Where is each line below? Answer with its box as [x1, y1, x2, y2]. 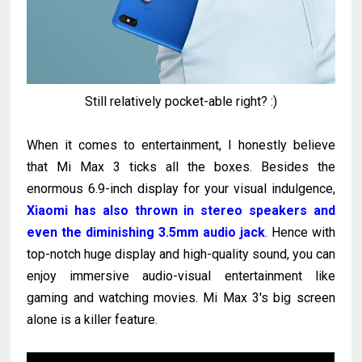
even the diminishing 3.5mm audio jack [27, 225, 265, 241]
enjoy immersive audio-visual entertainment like [27, 268, 335, 284]
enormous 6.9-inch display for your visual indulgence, [27, 181, 335, 197]
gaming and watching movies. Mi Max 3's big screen [27, 290, 335, 306]
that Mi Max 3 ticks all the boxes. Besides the [27, 159, 335, 175]
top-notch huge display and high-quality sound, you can [27, 246, 335, 263]
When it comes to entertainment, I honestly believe [27, 137, 335, 154]
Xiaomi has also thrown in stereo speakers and [27, 203, 335, 219]
